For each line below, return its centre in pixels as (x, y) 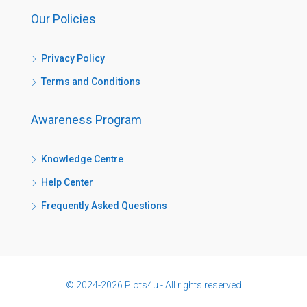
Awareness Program (86, 120)
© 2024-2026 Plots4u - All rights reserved (153, 285)
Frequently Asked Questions (104, 206)
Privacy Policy (73, 58)
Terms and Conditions (91, 82)
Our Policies (63, 19)
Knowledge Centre (82, 159)
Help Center (67, 182)
